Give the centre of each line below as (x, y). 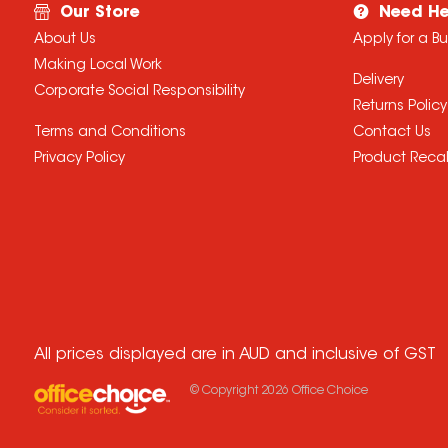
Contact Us (391, 133)
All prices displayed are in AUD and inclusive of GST (234, 355)
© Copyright (225, 391)
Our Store (99, 13)
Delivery (378, 81)
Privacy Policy (79, 159)
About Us (64, 40)
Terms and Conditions (109, 133)
